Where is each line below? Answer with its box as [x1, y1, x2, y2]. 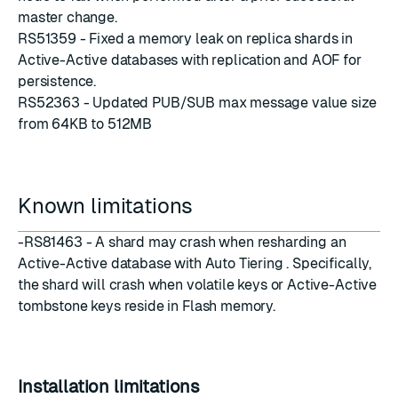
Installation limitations [18, 377, 204, 396]
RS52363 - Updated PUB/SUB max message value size [18, 94, 378, 111]
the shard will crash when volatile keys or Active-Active [18, 276, 378, 293]
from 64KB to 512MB [18, 115, 153, 132]
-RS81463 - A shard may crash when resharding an [18, 234, 346, 251]
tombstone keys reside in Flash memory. [18, 298, 275, 314]
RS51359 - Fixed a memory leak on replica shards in [18, 30, 353, 47]
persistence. [18, 73, 97, 90]
